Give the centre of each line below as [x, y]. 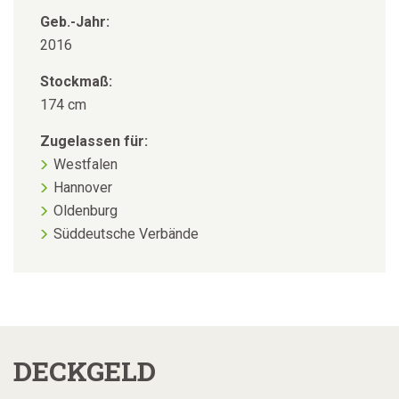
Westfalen [85, 164]
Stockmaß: [76, 81]
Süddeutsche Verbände [126, 233]
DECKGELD [85, 370]
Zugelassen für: [94, 141]
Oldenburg [85, 210]
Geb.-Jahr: [75, 21]
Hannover [83, 187]
